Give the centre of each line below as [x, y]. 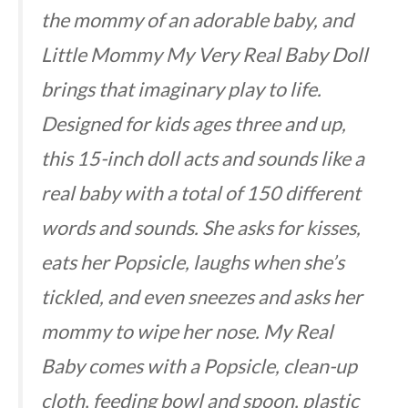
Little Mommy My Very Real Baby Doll [204, 54]
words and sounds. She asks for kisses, [201, 227]
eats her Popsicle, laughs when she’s [193, 262]
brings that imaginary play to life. [181, 89]
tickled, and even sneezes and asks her [202, 296]
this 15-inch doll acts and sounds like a [203, 158]
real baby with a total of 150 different [201, 193]
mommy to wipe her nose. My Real [187, 331]
